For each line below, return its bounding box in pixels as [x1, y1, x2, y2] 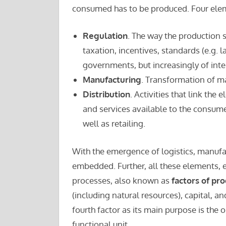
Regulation [82, 30, 128, 41]
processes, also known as [72, 175, 172, 186]
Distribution [82, 89, 130, 100]
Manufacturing [82, 74, 141, 85]
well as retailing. [82, 118, 145, 129]
